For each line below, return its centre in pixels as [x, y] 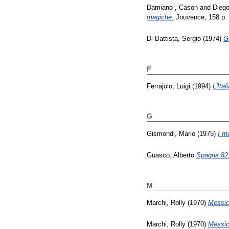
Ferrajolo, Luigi [168, 86]
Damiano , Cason [172, 7]
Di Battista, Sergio [174, 39]
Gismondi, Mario [171, 133]
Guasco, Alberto [170, 155]
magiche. [160, 17]
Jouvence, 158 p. [200, 17]
